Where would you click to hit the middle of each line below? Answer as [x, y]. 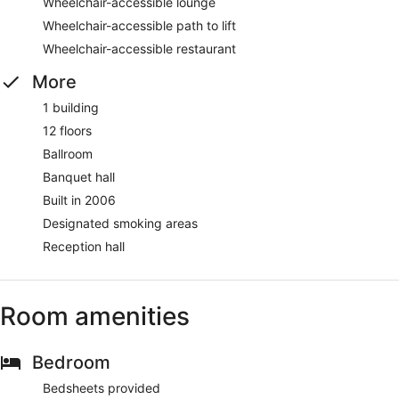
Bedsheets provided [102, 387]
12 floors [67, 130]
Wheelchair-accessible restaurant [139, 48]
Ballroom [68, 153]
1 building [71, 107]
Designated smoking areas [120, 223]
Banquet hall [79, 176]
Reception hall [84, 246]
